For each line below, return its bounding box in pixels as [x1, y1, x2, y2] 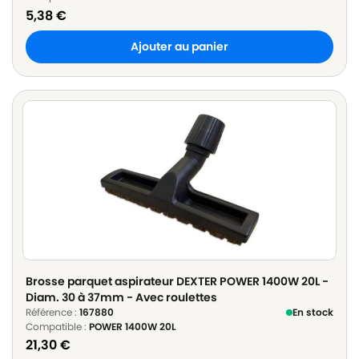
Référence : [26, 305, 79, 320]
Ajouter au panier [131, 38, 228, 54]
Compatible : [26, 320, 89, 334]
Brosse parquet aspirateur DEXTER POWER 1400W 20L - [26, 273, 329, 290]
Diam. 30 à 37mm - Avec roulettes [26, 289, 217, 306]
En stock [292, 305, 333, 320]
